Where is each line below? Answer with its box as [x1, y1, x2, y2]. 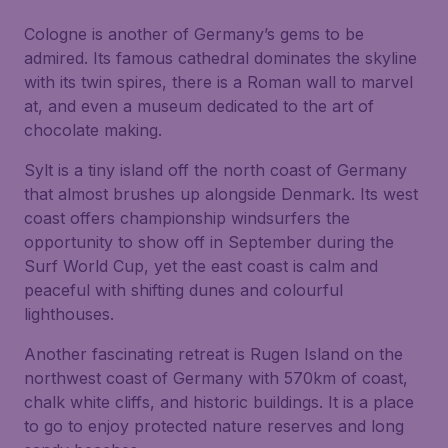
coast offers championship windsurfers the [24, 208, 350, 228]
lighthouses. [24, 304, 114, 324]
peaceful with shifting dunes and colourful [24, 280, 343, 300]
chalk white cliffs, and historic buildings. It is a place [24, 392, 414, 412]
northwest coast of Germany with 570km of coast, [24, 368, 408, 388]
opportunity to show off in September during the [24, 232, 394, 252]
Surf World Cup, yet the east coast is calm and [24, 256, 378, 276]
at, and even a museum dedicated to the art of [24, 96, 374, 116]
